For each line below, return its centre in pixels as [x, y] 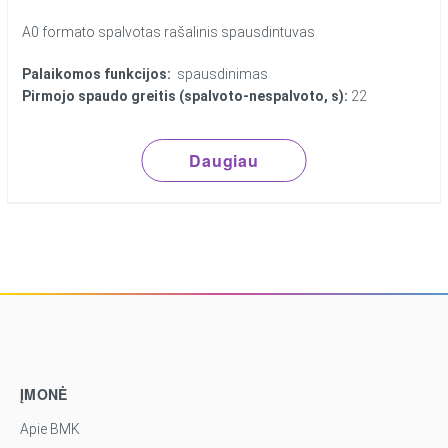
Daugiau [224, 161]
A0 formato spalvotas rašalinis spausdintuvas [169, 32]
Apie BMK [50, 429]
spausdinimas [220, 74]
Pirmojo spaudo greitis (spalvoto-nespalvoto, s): [185, 96]
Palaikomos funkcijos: [97, 74]
